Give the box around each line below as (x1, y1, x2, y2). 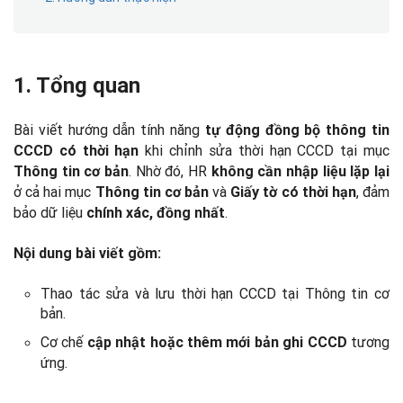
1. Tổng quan (13, 73, 140, 98)
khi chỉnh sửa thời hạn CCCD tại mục (139, 141, 390, 159)
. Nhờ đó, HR (129, 162, 211, 180)
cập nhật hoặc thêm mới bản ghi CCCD (86, 334, 347, 351)
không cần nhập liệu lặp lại (210, 163, 390, 180)
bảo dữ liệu (13, 203, 86, 221)
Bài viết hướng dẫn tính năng (13, 121, 205, 139)
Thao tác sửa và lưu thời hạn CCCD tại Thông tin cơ (40, 284, 390, 302)
